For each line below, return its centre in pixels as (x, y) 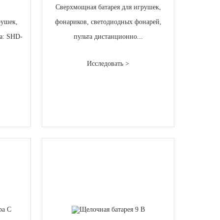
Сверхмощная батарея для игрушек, (108, 7)
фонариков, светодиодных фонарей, (108, 22)
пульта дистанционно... (108, 36)
